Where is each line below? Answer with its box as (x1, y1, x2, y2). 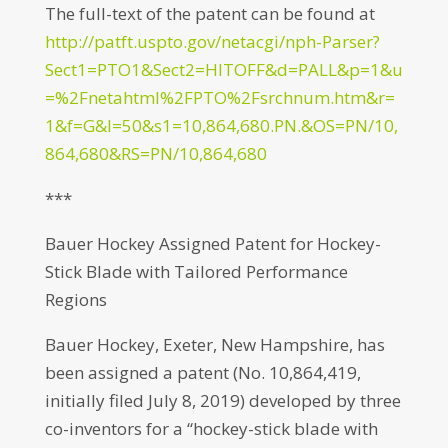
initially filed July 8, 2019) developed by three (44, 389, 401, 412)
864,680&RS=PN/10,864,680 (44, 142, 267, 165)
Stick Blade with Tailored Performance (44, 260, 348, 283)
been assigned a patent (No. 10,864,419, (44, 361, 361, 384)
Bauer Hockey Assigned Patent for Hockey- (44, 232, 381, 255)
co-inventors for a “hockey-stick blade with (44, 417, 378, 440)
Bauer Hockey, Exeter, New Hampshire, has (44, 333, 385, 356)
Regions (44, 288, 107, 311)
